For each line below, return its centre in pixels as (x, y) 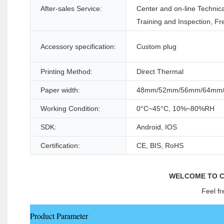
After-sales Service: (71, 9)
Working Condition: (70, 109)
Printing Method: (66, 72)
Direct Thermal (160, 72)
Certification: (60, 146)
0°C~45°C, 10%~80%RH (175, 109)
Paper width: (60, 90)
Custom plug (156, 47)
